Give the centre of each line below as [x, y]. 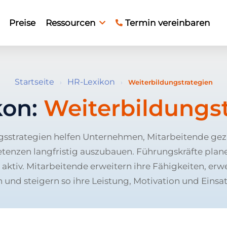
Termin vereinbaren [167, 23]
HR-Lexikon [91, 82]
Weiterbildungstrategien [170, 82]
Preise [22, 23]
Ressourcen [70, 23]
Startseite [34, 82]
